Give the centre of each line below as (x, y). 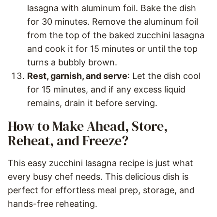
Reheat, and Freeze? (68, 140)
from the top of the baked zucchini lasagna (116, 35)
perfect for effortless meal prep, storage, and (101, 190)
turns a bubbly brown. (72, 62)
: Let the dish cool (164, 76)
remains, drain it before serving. (92, 103)
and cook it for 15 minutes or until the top (112, 49)
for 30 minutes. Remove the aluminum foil (113, 22)
